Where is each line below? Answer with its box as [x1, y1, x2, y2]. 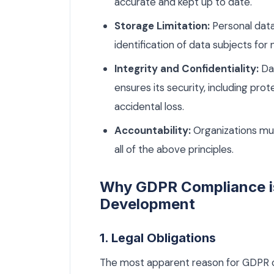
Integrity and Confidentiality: [114, 62, 259, 76]
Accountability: [114, 124, 191, 138]
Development [100, 195, 195, 213]
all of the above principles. [114, 143, 234, 157]
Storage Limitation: [114, 19, 210, 33]
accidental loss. [114, 100, 184, 114]
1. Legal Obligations [100, 231, 216, 246]
